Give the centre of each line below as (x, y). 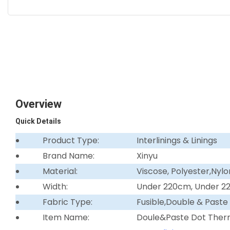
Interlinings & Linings (177, 140)
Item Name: (66, 217)
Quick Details (38, 121)
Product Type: (71, 140)
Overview (39, 104)
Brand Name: (68, 156)
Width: (55, 186)
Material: (60, 171)
